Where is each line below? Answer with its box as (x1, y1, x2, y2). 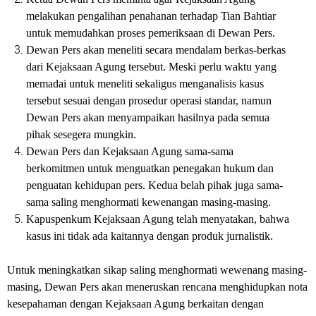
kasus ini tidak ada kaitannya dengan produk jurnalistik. (26, 230, 273, 242)
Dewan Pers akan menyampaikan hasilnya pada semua (26, 111, 269, 123)
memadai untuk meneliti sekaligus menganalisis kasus (26, 78, 264, 90)
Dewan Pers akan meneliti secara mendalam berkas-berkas (26, 44, 286, 56)
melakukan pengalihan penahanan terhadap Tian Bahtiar (26, 10, 276, 22)
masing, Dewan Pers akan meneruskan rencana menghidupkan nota (7, 281, 308, 293)
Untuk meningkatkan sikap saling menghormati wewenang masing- (7, 264, 307, 276)
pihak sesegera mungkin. (26, 128, 136, 140)
